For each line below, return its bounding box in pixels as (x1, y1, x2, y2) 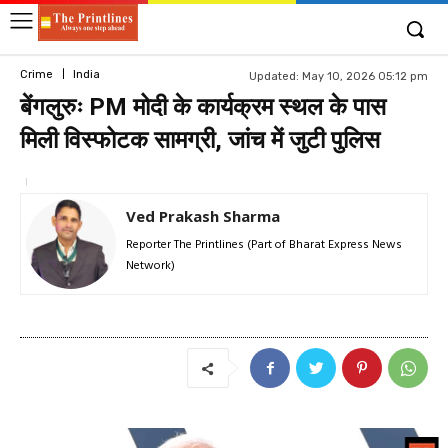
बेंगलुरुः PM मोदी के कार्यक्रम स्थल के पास (20, 93, 386, 121)
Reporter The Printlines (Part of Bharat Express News (126, 235, 402, 255)
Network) (126, 256, 175, 276)
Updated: (249, 69, 299, 83)
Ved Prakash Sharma (126, 206, 280, 226)
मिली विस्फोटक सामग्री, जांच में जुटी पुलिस (20, 126, 380, 154)
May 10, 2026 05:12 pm (302, 69, 428, 83)
